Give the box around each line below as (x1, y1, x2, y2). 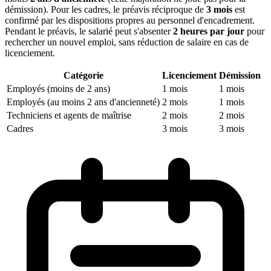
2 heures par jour (173, 25, 244, 36)
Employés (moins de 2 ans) (7, 83, 110, 94)
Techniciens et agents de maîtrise (7, 109, 131, 120)
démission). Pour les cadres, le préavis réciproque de (5, 4, 206, 15)
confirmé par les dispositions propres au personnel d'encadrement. (5, 15, 255, 25)
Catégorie (63, 70, 103, 80)
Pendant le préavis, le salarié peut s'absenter (5, 25, 173, 36)
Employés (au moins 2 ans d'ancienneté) (7, 96, 160, 107)
